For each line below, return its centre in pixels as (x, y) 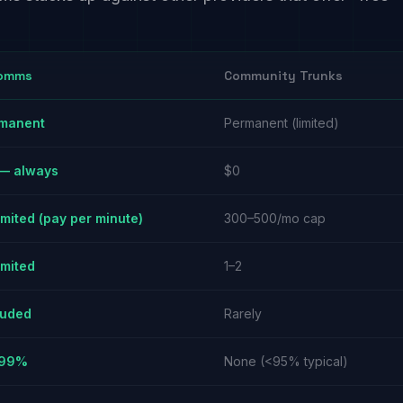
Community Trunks (283, 76)
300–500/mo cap (275, 218)
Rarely (243, 313)
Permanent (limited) (282, 123)
